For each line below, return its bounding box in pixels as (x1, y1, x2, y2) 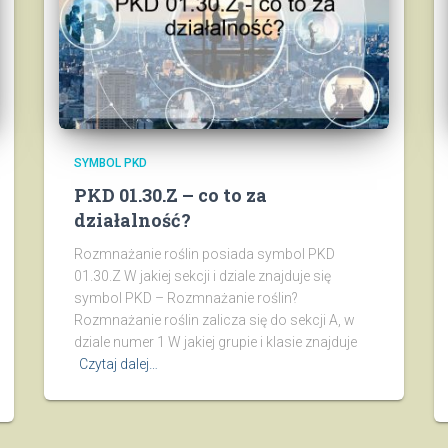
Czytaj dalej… (79, 356, 158, 372)
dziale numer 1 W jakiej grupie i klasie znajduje (74, 334, 357, 350)
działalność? (74, 208, 191, 232)
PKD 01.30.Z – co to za (74, 183, 267, 207)
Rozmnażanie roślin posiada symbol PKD (74, 246, 335, 262)
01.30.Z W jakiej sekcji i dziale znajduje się (74, 268, 331, 284)
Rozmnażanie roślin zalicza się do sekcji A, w (74, 312, 355, 328)
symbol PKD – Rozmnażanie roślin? (74, 290, 298, 306)
